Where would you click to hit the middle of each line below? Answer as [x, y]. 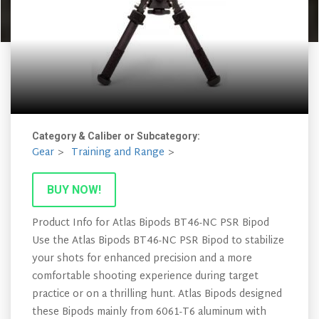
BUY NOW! [74, 190]
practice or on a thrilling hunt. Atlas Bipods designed [157, 294]
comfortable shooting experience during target [145, 277]
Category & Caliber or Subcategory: [117, 136]
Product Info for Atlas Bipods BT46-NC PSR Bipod [151, 223]
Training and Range [118, 153]
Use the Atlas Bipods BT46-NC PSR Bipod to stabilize [158, 241]
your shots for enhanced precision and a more [142, 259]
